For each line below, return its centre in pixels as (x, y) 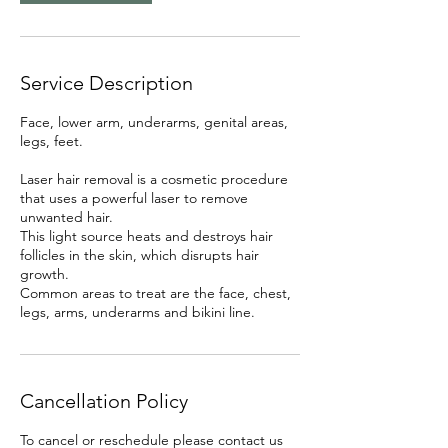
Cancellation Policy (104, 400)
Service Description (106, 82)
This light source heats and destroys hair (146, 235)
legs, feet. (51, 140)
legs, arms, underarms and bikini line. (137, 311)
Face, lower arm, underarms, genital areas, (154, 121)
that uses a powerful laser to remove (134, 197)
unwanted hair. (66, 216)
